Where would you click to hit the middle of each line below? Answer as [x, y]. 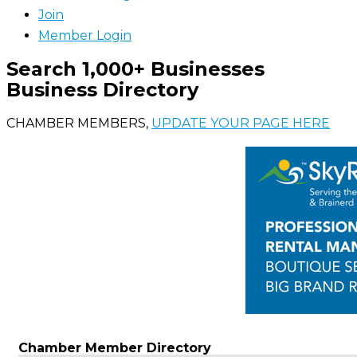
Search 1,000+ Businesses [135, 69]
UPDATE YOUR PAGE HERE [241, 123]
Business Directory [102, 90]
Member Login [85, 35]
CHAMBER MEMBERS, [79, 123]
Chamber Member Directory [115, 348]
